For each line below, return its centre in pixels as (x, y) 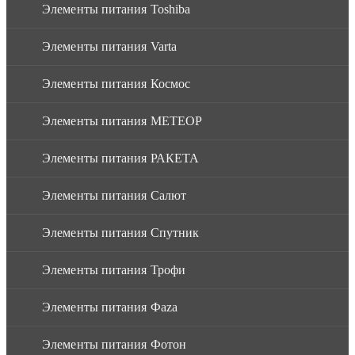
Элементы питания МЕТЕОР (122, 120)
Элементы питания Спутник (121, 232)
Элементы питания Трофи (114, 269)
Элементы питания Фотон (115, 344)
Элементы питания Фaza (110, 307)
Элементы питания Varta (110, 46)
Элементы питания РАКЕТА (121, 158)
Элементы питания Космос (116, 83)
